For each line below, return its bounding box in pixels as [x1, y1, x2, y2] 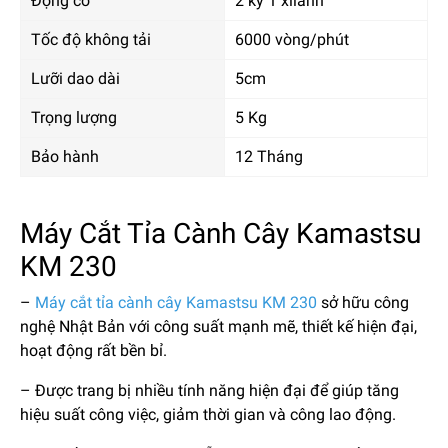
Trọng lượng [31, 107, 117, 127]
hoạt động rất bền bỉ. [20, 340, 167, 360]
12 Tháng [235, 146, 303, 166]
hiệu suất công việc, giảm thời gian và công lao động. [20, 404, 396, 424]
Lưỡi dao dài [31, 68, 120, 88]
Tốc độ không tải [31, 29, 151, 49]
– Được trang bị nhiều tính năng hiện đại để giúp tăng [20, 380, 399, 400]
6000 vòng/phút [235, 29, 349, 49]
